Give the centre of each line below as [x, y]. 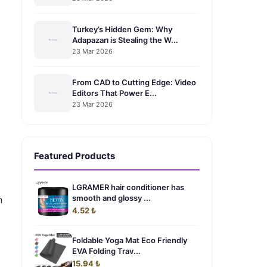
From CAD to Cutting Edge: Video [134, 82]
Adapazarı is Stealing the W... [125, 40]
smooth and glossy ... [111, 198]
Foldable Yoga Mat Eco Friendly [130, 240]
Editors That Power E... [114, 93]
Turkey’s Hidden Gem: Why [122, 29]
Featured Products [74, 156]
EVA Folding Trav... [106, 251]
